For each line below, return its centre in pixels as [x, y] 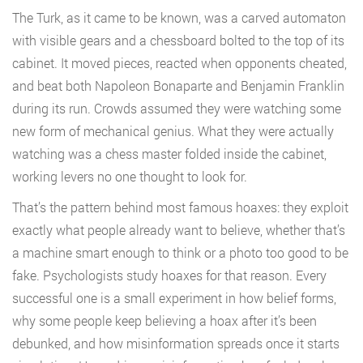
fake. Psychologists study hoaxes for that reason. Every [169, 275]
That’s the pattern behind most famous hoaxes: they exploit [180, 207]
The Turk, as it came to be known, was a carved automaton [179, 18]
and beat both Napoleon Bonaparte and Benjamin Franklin [178, 86]
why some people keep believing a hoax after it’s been [164, 321]
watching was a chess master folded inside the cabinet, [169, 154]
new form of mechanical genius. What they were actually [173, 131]
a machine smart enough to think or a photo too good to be [180, 253]
